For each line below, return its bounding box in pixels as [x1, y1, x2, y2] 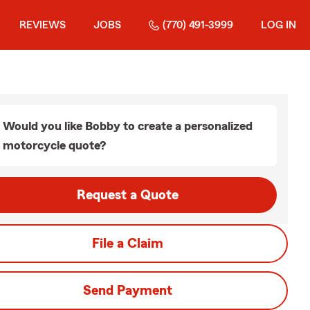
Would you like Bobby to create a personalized [3, 120, 253, 132]
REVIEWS [19, 19, 66, 30]
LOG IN [261, 19, 296, 30]
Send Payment [82, 284, 172, 298]
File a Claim [91, 237, 163, 250]
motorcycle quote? [3, 139, 106, 152]
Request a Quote [76, 188, 179, 202]
